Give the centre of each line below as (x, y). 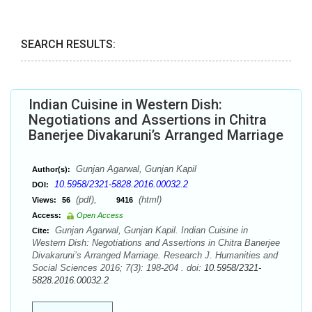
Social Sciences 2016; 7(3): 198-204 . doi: (118, 268)
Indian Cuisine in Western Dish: (125, 104)
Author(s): (51, 169)
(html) (149, 200)
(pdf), (95, 200)
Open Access (100, 215)
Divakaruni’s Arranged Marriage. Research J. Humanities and (155, 255)
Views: (44, 200)
